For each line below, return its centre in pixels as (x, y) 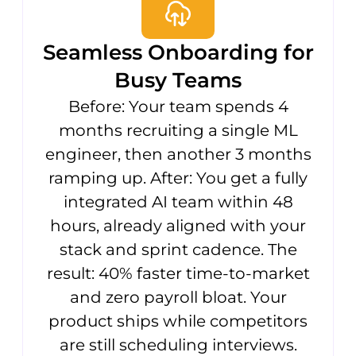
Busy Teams (178, 81)
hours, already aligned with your (178, 226)
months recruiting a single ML (178, 131)
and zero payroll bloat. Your (178, 298)
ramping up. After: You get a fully (178, 178)
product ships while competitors (178, 321)
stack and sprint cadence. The (178, 250)
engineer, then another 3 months (178, 155)
